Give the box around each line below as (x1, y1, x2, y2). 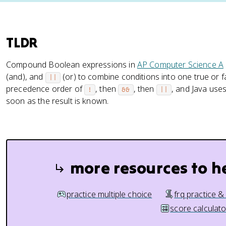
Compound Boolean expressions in (6, 59, 137, 70)
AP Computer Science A (137, 59, 223, 70)
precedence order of (6, 83, 85, 94)
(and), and (6, 71, 45, 82)
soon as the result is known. (6, 95, 109, 106)
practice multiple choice (66, 189, 152, 200)
